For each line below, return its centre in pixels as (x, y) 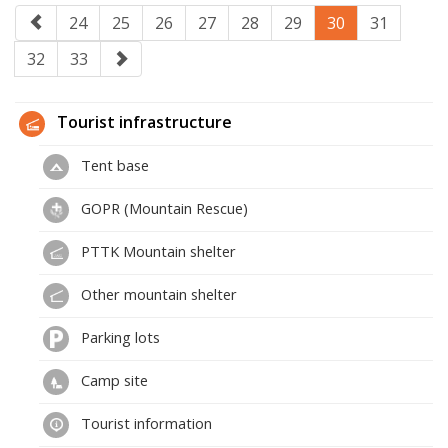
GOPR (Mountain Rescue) (162, 207)
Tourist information (144, 422)
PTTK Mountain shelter (156, 250)
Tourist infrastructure (142, 122)
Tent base (113, 164)
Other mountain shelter (157, 293)
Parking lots (118, 336)
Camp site (112, 379)
